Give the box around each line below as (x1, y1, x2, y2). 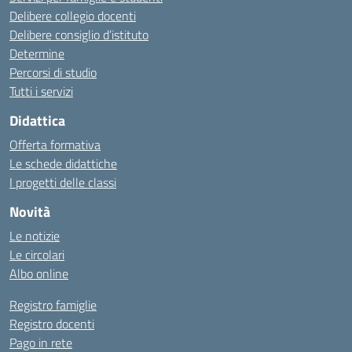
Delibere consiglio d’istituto (9, 25, 148, 44)
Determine (9, 44, 64, 63)
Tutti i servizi (9, 82, 73, 101)
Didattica (9, 110, 65, 131)
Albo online (9, 264, 68, 283)
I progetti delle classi (9, 173, 116, 192)
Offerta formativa (9, 135, 101, 154)
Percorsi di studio (9, 63, 97, 82)
